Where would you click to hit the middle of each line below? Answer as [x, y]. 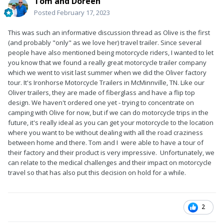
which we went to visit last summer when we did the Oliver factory [107, 72]
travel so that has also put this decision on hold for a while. [97, 172]
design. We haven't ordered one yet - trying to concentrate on [101, 102]
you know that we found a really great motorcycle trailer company [107, 62]
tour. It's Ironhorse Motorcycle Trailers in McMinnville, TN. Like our [106, 82]
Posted [45, 12]
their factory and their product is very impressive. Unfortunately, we [111, 152]
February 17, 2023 [83, 12]
